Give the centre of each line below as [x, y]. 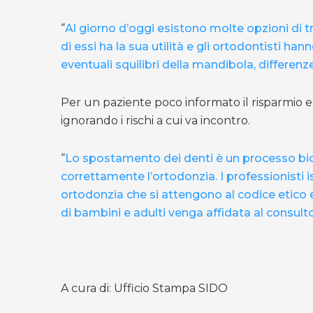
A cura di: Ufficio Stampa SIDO [144, 289]
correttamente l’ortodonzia [138, 177]
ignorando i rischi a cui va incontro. [155, 121]
